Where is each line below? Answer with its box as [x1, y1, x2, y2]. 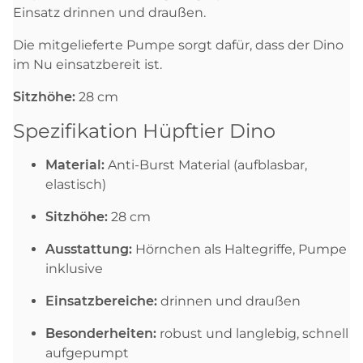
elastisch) [45, 176, 106, 192]
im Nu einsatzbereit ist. [13, 56, 169, 72]
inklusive [45, 260, 103, 276]
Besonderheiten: [45, 325, 156, 341]
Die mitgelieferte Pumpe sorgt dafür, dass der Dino [13, 36, 344, 53]
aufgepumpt [45, 344, 129, 361]
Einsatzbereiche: [45, 293, 157, 309]
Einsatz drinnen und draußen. [13, 4, 209, 20]
